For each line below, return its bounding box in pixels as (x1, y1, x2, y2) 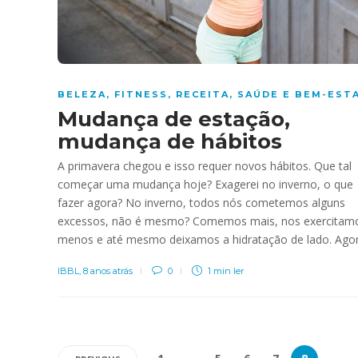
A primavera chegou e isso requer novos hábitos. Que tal (58, 157, 352, 173)
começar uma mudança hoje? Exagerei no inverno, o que (58, 176, 353, 192)
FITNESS (114, 88, 168, 100)
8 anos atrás (83, 265, 133, 276)
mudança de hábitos (58, 128, 282, 154)
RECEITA (176, 88, 229, 100)
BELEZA (58, 88, 106, 100)
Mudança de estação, (58, 105, 290, 132)
